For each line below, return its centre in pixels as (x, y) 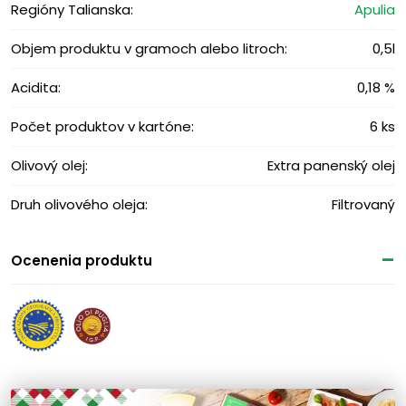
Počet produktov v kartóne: (102, 127)
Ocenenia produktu (82, 261)
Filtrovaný (363, 205)
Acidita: (36, 88)
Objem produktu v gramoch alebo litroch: (149, 49)
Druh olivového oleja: (79, 205)
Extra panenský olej (331, 166)
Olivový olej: (49, 166)
